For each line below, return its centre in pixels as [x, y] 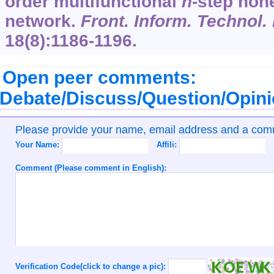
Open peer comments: [99, 78]
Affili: [168, 145]
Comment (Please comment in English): [91, 168]
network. [43, 21]
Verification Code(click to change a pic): [91, 266]
